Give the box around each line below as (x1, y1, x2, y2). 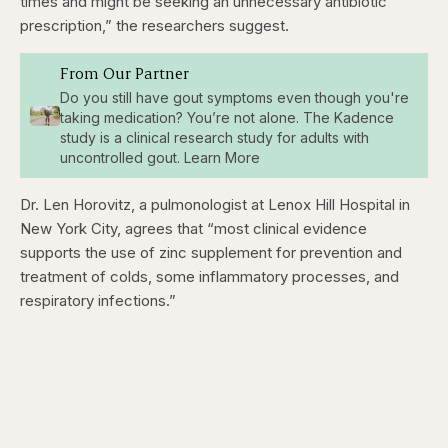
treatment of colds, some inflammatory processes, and (20, 267, 399, 287)
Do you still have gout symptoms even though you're (59, 89, 409, 107)
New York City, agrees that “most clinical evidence (20, 219, 367, 239)
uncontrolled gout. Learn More (59, 149, 260, 167)
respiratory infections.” (20, 291, 176, 311)
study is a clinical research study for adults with (59, 129, 369, 147)
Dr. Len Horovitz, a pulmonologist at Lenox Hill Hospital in (20, 195, 410, 215)
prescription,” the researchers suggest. (20, 16, 289, 36)
